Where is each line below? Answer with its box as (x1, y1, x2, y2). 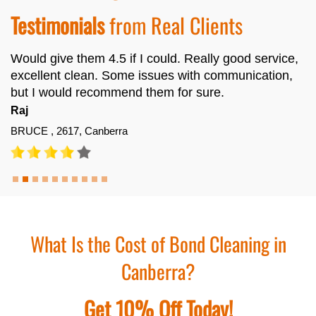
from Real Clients (104, 9, 243, 42)
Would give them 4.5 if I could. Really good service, (11, 51, 298, 66)
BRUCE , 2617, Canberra (11, 125, 128, 138)
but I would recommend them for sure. (11, 85, 224, 100)
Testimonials (11, 9, 104, 42)
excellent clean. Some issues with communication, (11, 68, 293, 83)
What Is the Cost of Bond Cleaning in (30, 229, 286, 259)
